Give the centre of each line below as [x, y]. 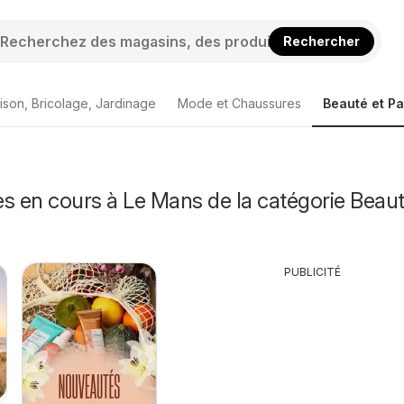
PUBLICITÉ [313, 272]
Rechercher [322, 41]
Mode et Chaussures [239, 103]
